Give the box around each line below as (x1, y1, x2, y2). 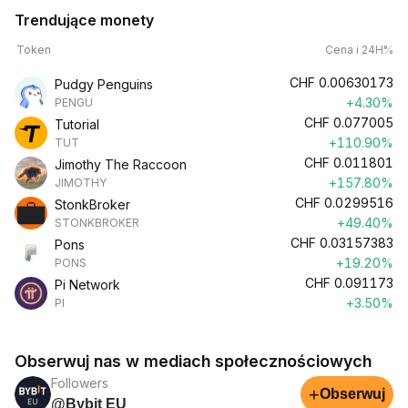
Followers (51, 375, 108, 391)
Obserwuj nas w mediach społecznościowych (15, 352, 372, 371)
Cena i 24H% (325, 43, 393, 56)
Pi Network (55, 277, 120, 292)
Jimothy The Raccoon (55, 157, 187, 172)
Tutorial (55, 117, 99, 132)
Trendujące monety (15, 11, 154, 29)
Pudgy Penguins (55, 76, 153, 92)
